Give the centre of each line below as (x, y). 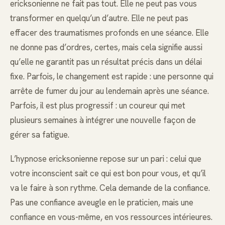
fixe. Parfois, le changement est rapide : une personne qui (112, 76)
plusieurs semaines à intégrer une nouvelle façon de (103, 120)
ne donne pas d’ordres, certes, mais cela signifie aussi (106, 47)
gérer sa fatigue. (40, 134)
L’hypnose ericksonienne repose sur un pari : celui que (106, 158)
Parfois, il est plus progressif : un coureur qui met (98, 105)
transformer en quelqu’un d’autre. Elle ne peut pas (99, 18)
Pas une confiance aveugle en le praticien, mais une (102, 202)
